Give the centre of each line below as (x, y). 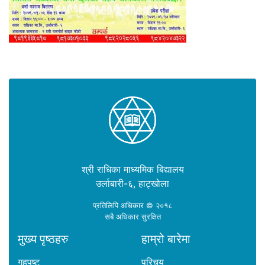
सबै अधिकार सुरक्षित (132, 217)
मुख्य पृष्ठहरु (43, 239)
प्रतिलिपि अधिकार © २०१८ (132, 206)
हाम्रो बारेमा (166, 239)
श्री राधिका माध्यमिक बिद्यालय (132, 169)
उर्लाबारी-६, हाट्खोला (132, 183)
